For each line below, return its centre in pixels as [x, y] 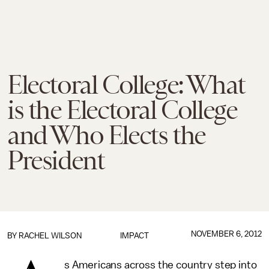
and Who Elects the [106, 135]
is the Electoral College [122, 110]
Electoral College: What [126, 85]
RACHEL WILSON [50, 236]
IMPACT [134, 236]
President [56, 160]
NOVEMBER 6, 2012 [226, 234]
